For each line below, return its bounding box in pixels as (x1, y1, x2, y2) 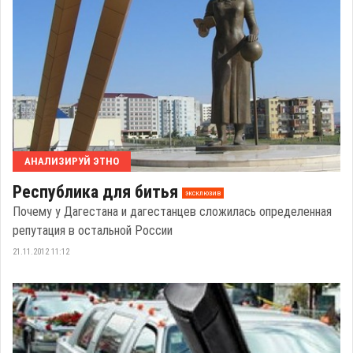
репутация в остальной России (13, 222, 173, 238)
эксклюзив (184, 188, 221, 198)
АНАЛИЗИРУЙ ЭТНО (24, 154, 119, 167)
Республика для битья (13, 181, 178, 202)
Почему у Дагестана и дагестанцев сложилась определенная (13, 203, 332, 219)
